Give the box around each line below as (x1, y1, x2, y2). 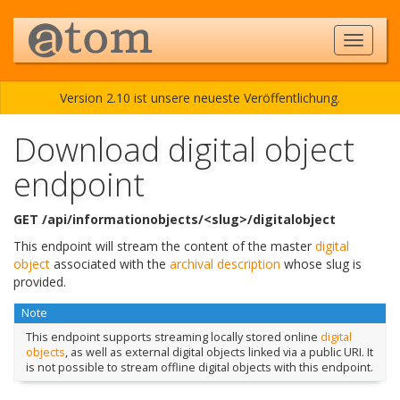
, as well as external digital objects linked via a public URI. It (64, 344, 373, 360)
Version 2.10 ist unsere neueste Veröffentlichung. (60, 89, 340, 106)
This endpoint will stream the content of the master (13, 237, 315, 254)
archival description (170, 255, 280, 272)
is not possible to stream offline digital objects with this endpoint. (25, 359, 373, 375)
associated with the (50, 255, 170, 272)
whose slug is (280, 255, 362, 272)
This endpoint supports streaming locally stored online (25, 329, 321, 345)
